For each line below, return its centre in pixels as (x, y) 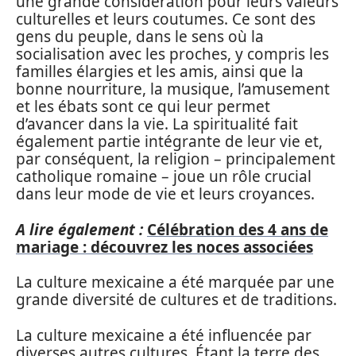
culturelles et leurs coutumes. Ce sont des (166, 19)
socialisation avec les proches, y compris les (172, 54)
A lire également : (79, 229)
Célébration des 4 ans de (238, 229)
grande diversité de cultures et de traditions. (176, 300)
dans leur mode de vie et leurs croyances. (165, 194)
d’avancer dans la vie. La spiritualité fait (157, 124)
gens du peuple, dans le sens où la (140, 37)
